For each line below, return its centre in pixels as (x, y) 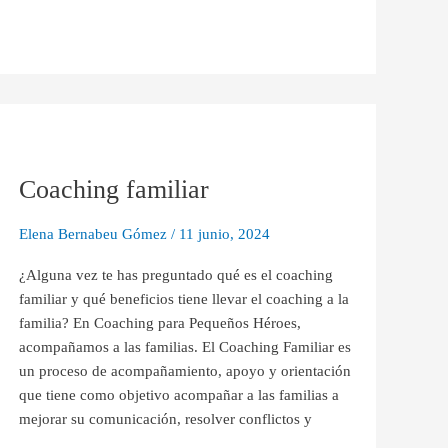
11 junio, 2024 (224, 234)
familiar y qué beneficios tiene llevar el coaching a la (183, 299)
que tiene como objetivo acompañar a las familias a (178, 395)
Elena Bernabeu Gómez (94, 234)
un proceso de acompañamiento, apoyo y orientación (184, 371)
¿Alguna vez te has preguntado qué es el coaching (175, 275)
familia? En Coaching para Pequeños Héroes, (159, 323)
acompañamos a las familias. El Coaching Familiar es (184, 347)
